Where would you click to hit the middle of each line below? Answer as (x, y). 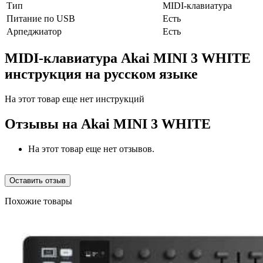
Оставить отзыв (38, 180)
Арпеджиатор (34, 32)
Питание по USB (41, 19)
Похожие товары (38, 201)
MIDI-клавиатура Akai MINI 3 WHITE (128, 58)
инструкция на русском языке (101, 74)
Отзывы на (43, 124)
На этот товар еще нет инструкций (75, 99)
